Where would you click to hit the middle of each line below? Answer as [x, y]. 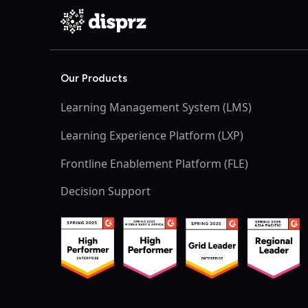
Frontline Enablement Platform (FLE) [154, 163]
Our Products [94, 79]
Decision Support [106, 191]
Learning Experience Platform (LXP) [152, 135]
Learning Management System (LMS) [156, 108]
